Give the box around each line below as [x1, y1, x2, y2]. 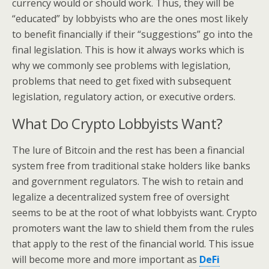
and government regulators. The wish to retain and [12, 175, 243, 188]
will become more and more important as [12, 253, 199, 266]
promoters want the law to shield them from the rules [12, 222, 254, 235]
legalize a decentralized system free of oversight [12, 190, 229, 204]
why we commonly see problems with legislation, [12, 59, 231, 72]
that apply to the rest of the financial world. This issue [12, 237, 254, 250]
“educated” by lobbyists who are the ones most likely [12, 12, 248, 25]
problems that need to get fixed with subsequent [12, 74, 231, 88]
